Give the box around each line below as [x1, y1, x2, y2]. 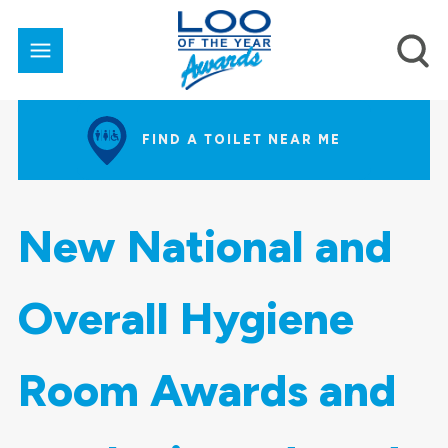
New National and [17, 219, 392, 273]
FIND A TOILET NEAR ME [142, 132, 341, 147]
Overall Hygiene [17, 291, 354, 345]
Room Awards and [17, 363, 396, 417]
